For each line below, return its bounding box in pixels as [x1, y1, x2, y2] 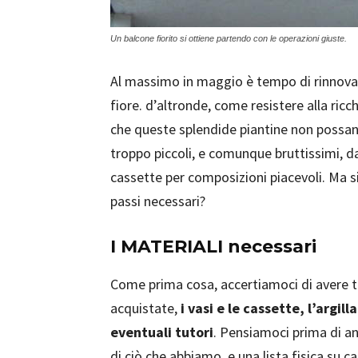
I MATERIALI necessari [110, 236, 316, 257]
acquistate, [110, 299, 181, 317]
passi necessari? [110, 192, 205, 210]
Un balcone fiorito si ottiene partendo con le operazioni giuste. [110, 34, 347, 43]
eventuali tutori [110, 323, 213, 341]
